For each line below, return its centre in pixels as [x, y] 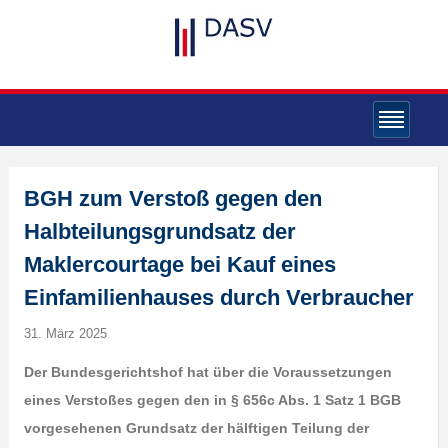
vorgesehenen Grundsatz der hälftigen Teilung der [196, 428]
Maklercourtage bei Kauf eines [179, 264]
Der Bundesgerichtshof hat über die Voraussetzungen [207, 372]
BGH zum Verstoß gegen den [172, 198]
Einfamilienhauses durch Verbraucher [218, 297]
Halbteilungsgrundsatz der [159, 231]
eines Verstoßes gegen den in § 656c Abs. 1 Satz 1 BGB [212, 400]
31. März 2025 [65, 333]
